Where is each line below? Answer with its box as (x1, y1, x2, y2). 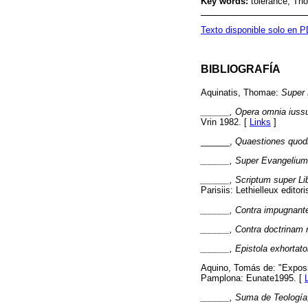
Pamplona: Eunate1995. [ (201, 273, 305, 284)
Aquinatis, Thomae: (201, 87, 281, 98)
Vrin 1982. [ (201, 116, 250, 127)
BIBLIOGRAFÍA (201, 63, 280, 76)
